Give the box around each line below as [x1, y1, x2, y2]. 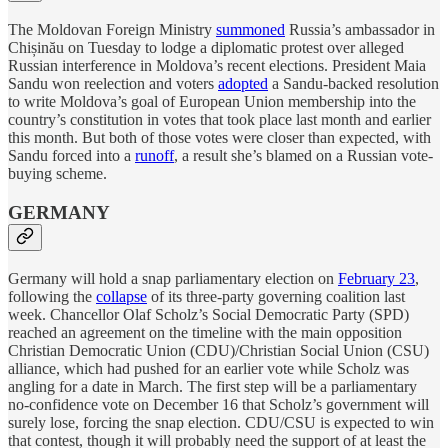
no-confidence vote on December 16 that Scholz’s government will [8, 395, 429, 413]
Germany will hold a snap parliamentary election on [8, 269, 338, 287]
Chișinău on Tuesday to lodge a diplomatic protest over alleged [8, 39, 404, 57]
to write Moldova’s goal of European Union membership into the [8, 93, 416, 111]
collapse [96, 287, 147, 305]
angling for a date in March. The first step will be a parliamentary [8, 377, 417, 395]
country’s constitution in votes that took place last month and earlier [8, 111, 431, 129]
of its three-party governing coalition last [147, 287, 405, 305]
